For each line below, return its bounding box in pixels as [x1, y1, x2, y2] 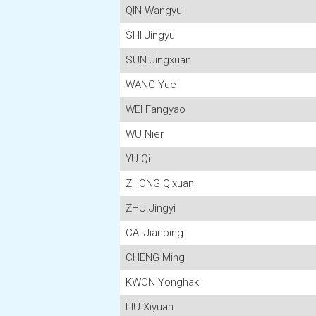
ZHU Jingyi [126, 202, 176, 214]
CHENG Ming [126, 251, 185, 264]
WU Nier [126, 128, 164, 140]
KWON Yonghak [126, 276, 199, 288]
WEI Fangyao [126, 103, 186, 116]
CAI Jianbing [126, 226, 183, 239]
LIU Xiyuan [126, 300, 174, 313]
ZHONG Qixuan [126, 177, 194, 190]
